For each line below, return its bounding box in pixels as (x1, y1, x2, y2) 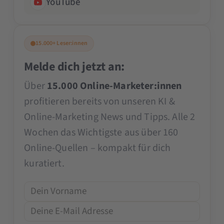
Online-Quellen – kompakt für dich (24, 140, 171, 155)
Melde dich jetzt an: (24, 57, 125, 75)
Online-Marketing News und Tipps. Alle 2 (24, 109, 195, 124)
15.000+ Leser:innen (35, 38, 88, 47)
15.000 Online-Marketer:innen (47, 78, 182, 93)
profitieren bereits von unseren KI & (24, 94, 175, 108)
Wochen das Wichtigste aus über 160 (24, 125, 178, 139)
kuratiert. (24, 156, 64, 170)
